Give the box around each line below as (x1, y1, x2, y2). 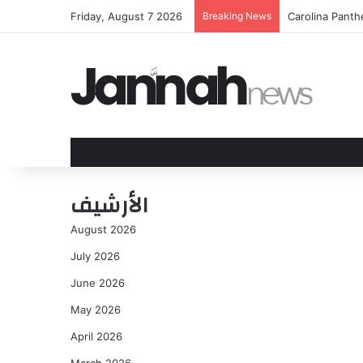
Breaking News (203, 10, 271, 22)
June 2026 (70, 276, 125, 289)
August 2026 (70, 223, 136, 236)
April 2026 (70, 330, 122, 343)
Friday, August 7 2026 (70, 10, 182, 23)
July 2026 (70, 250, 120, 263)
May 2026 (70, 303, 121, 316)
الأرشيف (70, 186, 148, 226)
